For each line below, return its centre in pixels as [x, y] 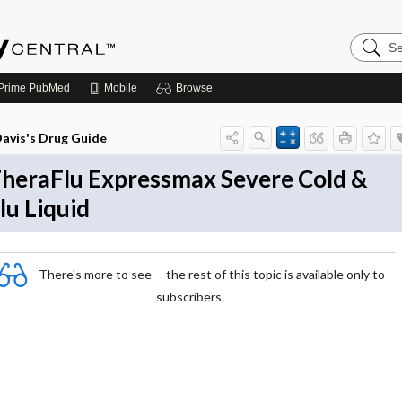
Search [372, 39]
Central [372, 68]
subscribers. [190, 297]
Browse [194, 88]
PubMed [48, 88]
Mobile [121, 88]
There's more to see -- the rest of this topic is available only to [212, 274]
